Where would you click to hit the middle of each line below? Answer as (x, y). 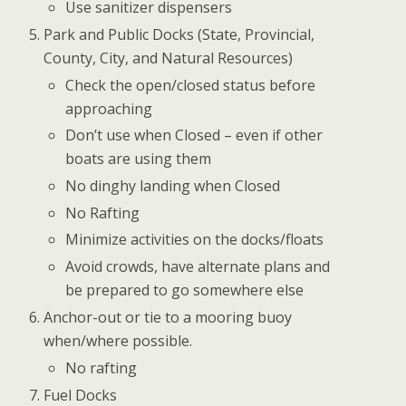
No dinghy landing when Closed (173, 186)
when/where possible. (118, 341)
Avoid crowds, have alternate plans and (198, 266)
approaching (109, 108)
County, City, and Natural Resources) (169, 58)
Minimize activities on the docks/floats (195, 240)
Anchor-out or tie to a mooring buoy (168, 318)
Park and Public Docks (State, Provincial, (179, 35)
